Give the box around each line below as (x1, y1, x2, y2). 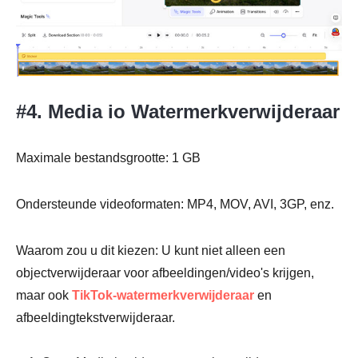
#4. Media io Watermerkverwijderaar (16, 100, 340, 122)
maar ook (16, 288, 72, 302)
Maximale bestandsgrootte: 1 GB (16, 150, 201, 165)
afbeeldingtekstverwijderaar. (16, 310, 175, 324)
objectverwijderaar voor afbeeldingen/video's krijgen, (16, 265, 314, 280)
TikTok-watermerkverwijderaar (72, 288, 254, 302)
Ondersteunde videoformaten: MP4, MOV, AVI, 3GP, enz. (16, 197, 334, 211)
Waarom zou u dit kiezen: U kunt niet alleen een (16, 243, 285, 257)
